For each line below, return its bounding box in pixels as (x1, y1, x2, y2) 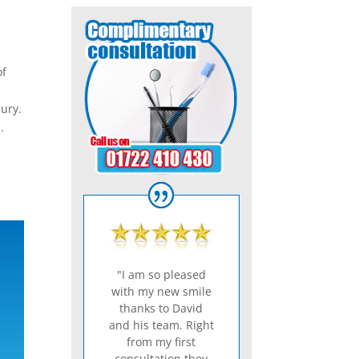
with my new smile (111, 284, 212, 300)
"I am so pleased (116, 267, 206, 283)
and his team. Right (108, 317, 214, 333)
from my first (127, 334, 196, 350)
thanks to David (119, 301, 204, 317)
